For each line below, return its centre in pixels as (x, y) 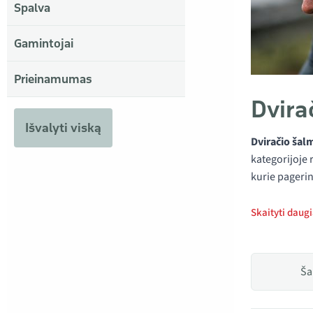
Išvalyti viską (63, 128)
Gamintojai (44, 43)
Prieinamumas (53, 79)
